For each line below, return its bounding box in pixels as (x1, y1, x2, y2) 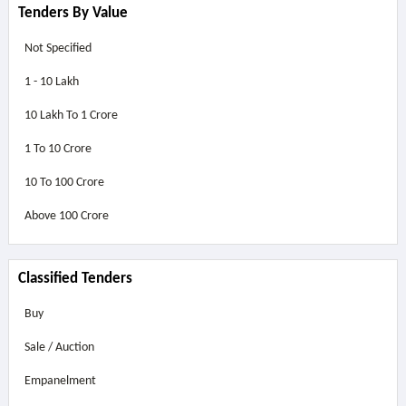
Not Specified (24, 42, 92, 55)
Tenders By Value (17, 5, 128, 21)
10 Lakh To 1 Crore (24, 109, 118, 122)
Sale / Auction (24, 341, 94, 354)
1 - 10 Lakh (24, 75, 79, 89)
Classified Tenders (17, 271, 132, 286)
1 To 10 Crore (24, 142, 92, 156)
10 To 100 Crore (24, 176, 104, 189)
